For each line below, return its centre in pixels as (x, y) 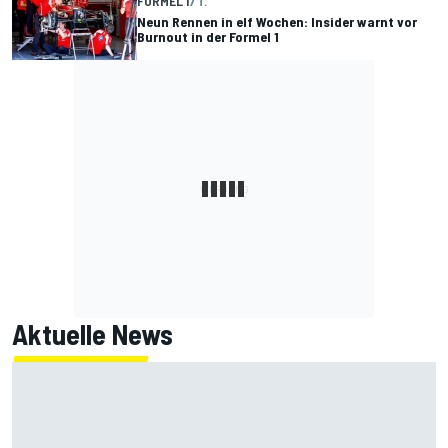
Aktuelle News (92, 334)
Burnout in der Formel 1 (208, 36)
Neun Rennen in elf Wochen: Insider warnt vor (277, 21)
